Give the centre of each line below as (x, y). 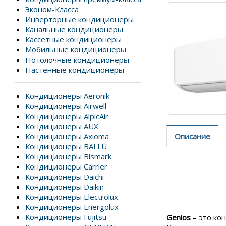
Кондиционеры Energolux (72, 207)
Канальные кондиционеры (74, 29)
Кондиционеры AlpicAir (67, 116)
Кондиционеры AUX (62, 126)
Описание (192, 136)
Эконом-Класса (52, 9)
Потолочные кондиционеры (77, 60)
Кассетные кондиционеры (73, 39)
